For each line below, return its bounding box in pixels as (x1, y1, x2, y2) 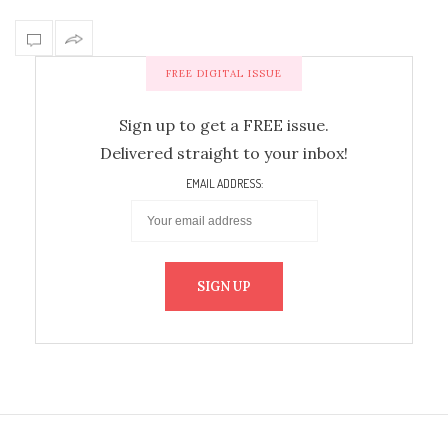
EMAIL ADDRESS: (185, 175, 263, 191)
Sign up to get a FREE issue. (119, 115, 329, 136)
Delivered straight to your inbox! (100, 143, 348, 164)
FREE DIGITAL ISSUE (166, 67, 282, 81)
